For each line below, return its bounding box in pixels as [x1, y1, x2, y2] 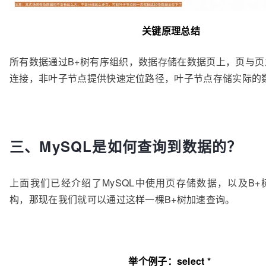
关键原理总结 [142, 23, 200, 37]
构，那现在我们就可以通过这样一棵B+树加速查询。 [9, 192, 235, 206]
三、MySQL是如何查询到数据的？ [9, 135, 242, 156]
